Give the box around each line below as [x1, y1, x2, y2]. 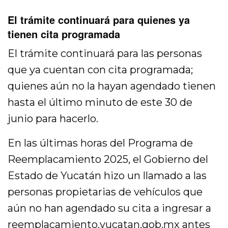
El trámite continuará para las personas [8, 47, 203, 60]
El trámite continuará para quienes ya [8, 12, 190, 27]
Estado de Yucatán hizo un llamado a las [8, 169, 207, 182]
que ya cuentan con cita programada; [8, 64, 193, 76]
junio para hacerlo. [8, 112, 99, 125]
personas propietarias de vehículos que [8, 186, 203, 198]
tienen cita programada [8, 26, 120, 42]
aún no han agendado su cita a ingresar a [8, 202, 212, 215]
